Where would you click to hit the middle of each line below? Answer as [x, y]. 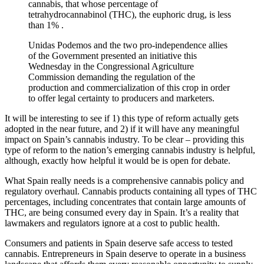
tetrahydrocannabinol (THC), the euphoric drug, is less [130, 14]
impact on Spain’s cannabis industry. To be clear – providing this [124, 139]
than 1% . [46, 25]
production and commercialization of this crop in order [129, 87]
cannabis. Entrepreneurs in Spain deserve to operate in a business [125, 253]
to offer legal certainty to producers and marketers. [121, 98]
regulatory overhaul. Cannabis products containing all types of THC [131, 191]
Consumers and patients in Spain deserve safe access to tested [119, 243]
